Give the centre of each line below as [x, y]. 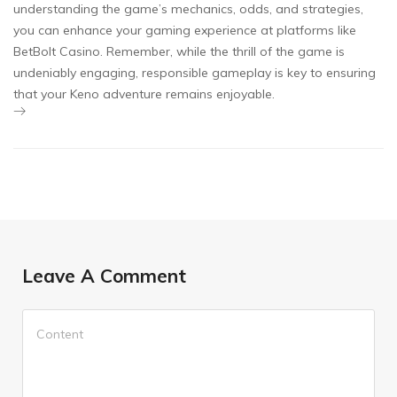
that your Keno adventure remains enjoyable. [144, 94]
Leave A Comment [104, 276]
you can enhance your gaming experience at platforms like [185, 31]
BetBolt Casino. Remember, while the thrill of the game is [179, 52]
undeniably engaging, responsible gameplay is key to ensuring [195, 73]
